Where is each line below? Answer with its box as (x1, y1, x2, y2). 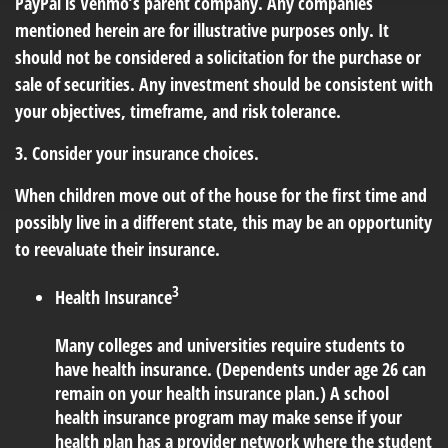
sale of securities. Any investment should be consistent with (15, 72, 433, 97)
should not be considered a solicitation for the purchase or (15, 45, 421, 70)
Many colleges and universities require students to (55, 333, 405, 358)
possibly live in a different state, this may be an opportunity (15, 210, 432, 235)
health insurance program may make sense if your (55, 405, 402, 430)
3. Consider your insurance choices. (15, 141, 259, 166)
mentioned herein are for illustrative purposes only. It (15, 18, 389, 43)
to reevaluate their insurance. (15, 237, 220, 262)
